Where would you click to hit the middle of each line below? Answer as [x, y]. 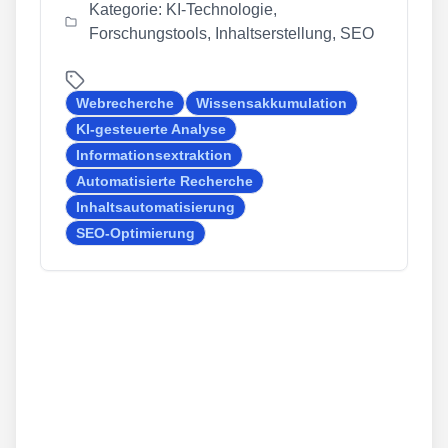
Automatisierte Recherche [164, 180]
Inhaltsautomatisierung [155, 206]
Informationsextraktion [154, 154]
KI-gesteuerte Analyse [151, 128]
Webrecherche [125, 102]
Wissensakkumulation [271, 102]
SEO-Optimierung [135, 232]
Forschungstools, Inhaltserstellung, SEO [232, 33]
